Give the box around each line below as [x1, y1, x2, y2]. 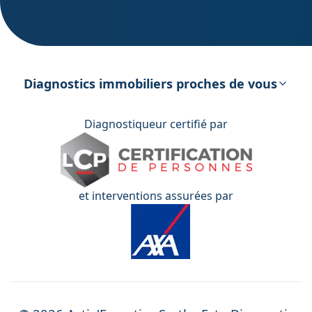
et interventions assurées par [79, 187, 233, 203]
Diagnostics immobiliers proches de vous [24, 75, 277, 92]
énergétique [125, 69, 187, 83]
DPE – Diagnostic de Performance [73, 52, 239, 66]
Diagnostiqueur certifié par [84, 116, 228, 132]
